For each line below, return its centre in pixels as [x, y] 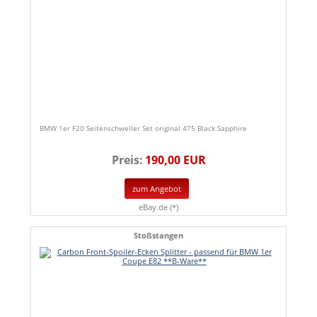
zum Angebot [157, 189]
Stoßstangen [158, 235]
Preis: [127, 160]
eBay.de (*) [158, 207]
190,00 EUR [175, 160]
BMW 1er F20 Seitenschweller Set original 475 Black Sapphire [143, 128]
